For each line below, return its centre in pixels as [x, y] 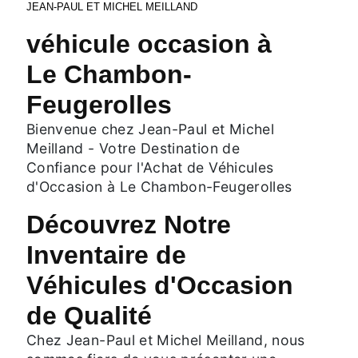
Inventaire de [106, 255]
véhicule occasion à [149, 44]
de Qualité [89, 315]
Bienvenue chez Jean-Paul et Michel [150, 129]
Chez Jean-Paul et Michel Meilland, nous [166, 340]
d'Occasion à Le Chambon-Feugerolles [159, 186]
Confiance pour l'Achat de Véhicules [150, 167]
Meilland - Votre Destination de [133, 148]
